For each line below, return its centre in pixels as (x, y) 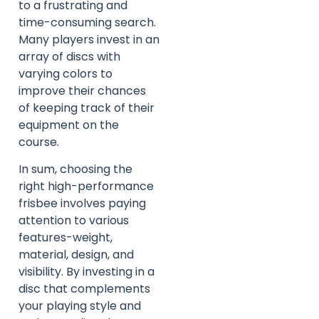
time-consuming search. (87, 22)
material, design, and (76, 255)
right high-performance (86, 187)
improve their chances (82, 90)
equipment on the (69, 125)
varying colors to (66, 73)
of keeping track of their (87, 108)
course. (39, 142)
